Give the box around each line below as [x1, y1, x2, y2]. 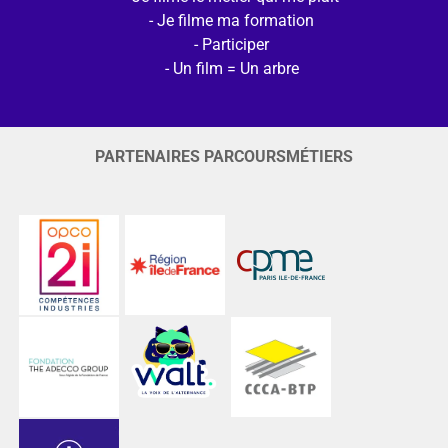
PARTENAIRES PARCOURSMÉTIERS [95, 146, 353, 166]
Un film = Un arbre [172, 58, 299, 78]
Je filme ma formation [157, 10, 314, 30]
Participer [202, 34, 269, 54]
